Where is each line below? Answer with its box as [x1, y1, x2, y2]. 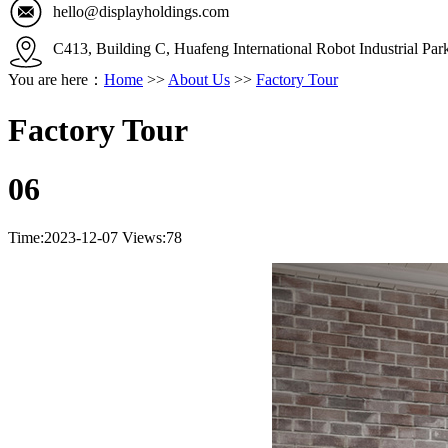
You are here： [8, 71, 104, 88]
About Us [168, 71, 230, 88]
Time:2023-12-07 [8, 229, 118, 247]
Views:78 [122, 229, 182, 247]
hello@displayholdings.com [53, 3, 229, 20]
